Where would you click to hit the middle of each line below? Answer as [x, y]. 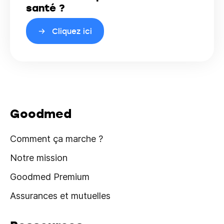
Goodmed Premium [50, 177]
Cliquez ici [72, 31]
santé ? [45, 8]
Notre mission [39, 158]
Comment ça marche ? [56, 139]
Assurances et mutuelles [60, 196]
